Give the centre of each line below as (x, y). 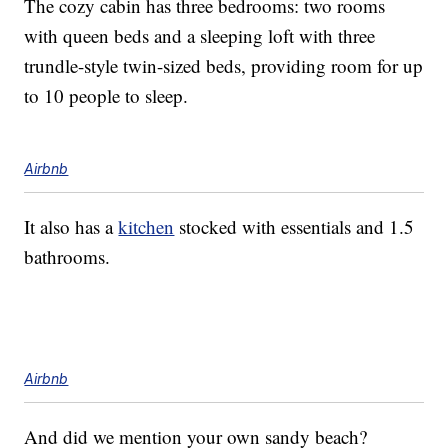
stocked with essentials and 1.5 (294, 227)
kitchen (146, 227)
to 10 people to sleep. (106, 96)
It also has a (71, 227)
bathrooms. (67, 257)
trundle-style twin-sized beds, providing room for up (224, 66)
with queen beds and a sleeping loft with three (200, 36)
